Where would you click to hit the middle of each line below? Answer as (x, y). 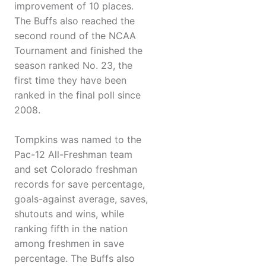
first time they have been (70, 80)
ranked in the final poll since (77, 95)
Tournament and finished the (78, 51)
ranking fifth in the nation (71, 229)
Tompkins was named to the (78, 140)
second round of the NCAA (75, 36)
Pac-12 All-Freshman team (73, 155)
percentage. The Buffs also (75, 259)
